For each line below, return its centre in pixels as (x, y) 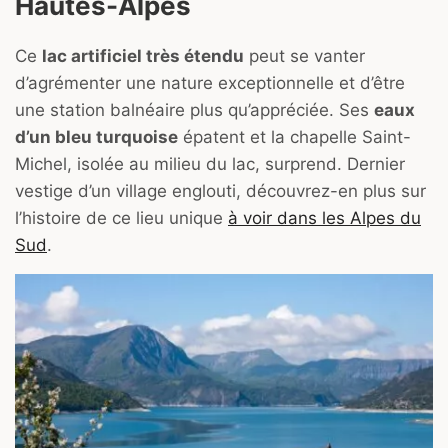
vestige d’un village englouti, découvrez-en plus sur (220, 191)
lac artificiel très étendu (143, 56)
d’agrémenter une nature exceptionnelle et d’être (210, 83)
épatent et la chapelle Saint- (294, 137)
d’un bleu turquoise (96, 137)
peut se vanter (304, 56)
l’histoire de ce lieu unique (121, 218)
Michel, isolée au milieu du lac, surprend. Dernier (210, 164)
